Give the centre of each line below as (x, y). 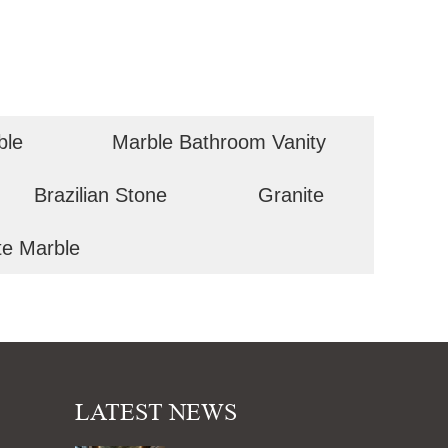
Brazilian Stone (101, 195)
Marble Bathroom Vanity (218, 142)
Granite (290, 195)
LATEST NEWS (156, 412)
